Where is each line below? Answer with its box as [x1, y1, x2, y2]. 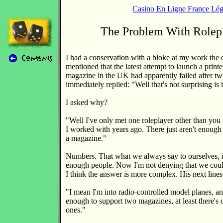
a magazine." [66, 134, 107, 142]
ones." [66, 206, 86, 214]
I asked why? [66, 98, 108, 107]
